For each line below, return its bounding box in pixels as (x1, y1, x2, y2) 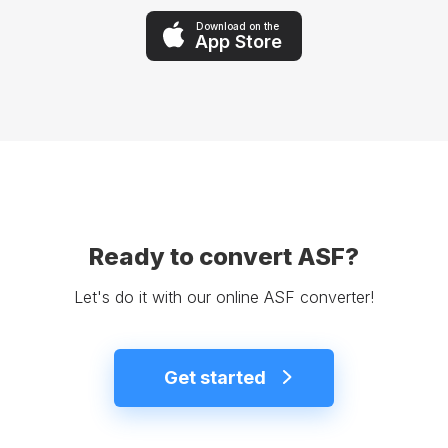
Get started (163, 367, 266, 389)
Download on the (196, 19, 279, 32)
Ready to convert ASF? (89, 242, 359, 272)
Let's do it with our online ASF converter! (74, 287, 374, 308)
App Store (195, 30, 282, 52)
